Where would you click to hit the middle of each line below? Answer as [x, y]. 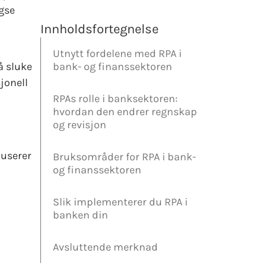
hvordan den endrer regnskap [125, 112]
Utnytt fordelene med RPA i [117, 54]
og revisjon [80, 125]
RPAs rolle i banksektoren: [115, 99]
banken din [80, 215]
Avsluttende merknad [105, 247]
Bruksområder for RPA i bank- [124, 157]
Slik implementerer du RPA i [120, 202]
